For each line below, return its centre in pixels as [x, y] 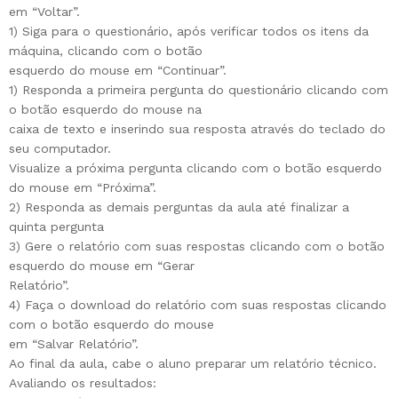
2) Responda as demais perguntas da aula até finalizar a [179, 207]
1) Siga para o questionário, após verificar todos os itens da [189, 32]
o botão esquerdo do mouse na [105, 110]
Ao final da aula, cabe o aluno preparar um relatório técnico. [193, 364]
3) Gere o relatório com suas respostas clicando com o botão [197, 247]
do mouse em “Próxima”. [83, 188]
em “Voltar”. [44, 12]
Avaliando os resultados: [83, 383]
